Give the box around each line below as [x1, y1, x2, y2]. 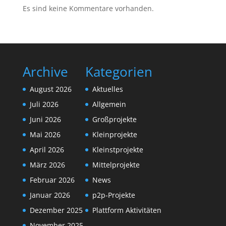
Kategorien [85, 63, 152, 81]
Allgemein [92, 99, 126, 109]
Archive [22, 63, 68, 81]
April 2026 [29, 145, 64, 155]
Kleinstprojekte [92, 145, 143, 155]
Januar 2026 [29, 190, 70, 200]
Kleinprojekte [92, 130, 137, 140]
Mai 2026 [29, 130, 61, 140]
